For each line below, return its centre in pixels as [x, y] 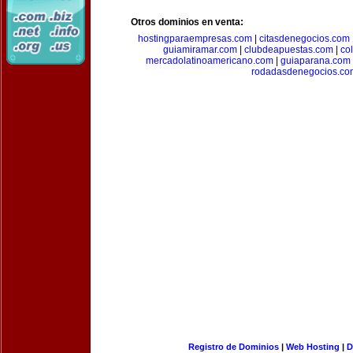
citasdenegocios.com [304, 39]
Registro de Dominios [233, 347]
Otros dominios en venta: [187, 22]
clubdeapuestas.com [289, 50]
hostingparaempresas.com [195, 39]
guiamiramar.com [200, 50]
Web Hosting [312, 347]
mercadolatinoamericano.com [209, 61]
